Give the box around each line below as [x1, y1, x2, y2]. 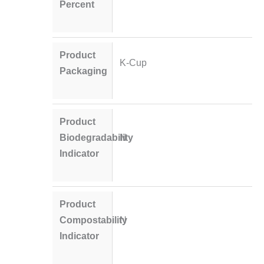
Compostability [60, 214, 128, 226]
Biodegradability [60, 132, 134, 143]
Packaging [60, 65, 108, 76]
